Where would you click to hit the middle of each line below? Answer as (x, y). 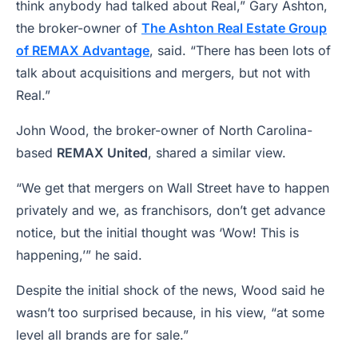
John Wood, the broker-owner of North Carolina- (164, 130)
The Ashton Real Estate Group (234, 28)
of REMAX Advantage (83, 50)
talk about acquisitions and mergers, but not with (163, 73)
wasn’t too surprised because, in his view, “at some (170, 312)
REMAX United (102, 153)
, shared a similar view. (219, 153)
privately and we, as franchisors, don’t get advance (171, 210)
